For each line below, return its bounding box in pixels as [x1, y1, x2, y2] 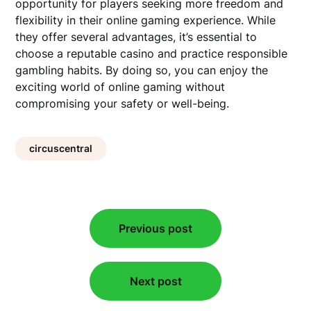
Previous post [119, 221, 192, 236]
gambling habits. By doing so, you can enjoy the [15, 63, 269, 78]
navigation [15, 224, 101, 244]
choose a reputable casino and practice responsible [15, 47, 288, 61]
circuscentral [29, 142, 93, 155]
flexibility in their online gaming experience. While [15, 13, 276, 28]
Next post [129, 274, 182, 289]
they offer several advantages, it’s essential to [15, 30, 258, 44]
